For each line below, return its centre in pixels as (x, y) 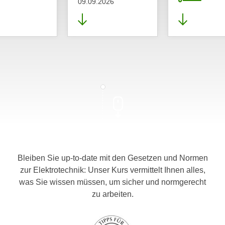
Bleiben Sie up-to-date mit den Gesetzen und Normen (113, 158)
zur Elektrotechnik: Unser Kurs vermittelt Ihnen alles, (113, 170)
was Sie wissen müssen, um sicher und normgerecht (113, 182)
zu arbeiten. (113, 194)
